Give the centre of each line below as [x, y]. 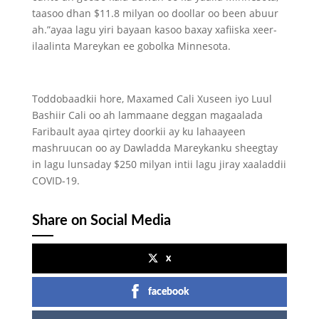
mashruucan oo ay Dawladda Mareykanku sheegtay [155, 148]
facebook [169, 292]
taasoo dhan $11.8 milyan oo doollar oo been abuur [155, 13]
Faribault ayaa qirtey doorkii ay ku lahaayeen [138, 131]
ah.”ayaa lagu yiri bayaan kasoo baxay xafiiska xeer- [154, 30]
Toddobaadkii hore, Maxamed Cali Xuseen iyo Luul [152, 99]
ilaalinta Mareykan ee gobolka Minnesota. [131, 46]
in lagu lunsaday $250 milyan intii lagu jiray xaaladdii [159, 164]
